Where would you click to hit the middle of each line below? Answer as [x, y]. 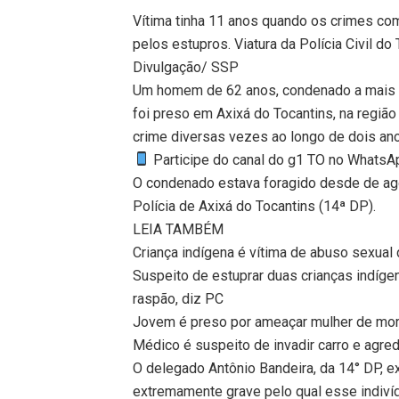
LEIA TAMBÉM [179, 229]
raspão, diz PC [179, 298]
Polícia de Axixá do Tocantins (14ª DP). [255, 206]
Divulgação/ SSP [186, 67]
